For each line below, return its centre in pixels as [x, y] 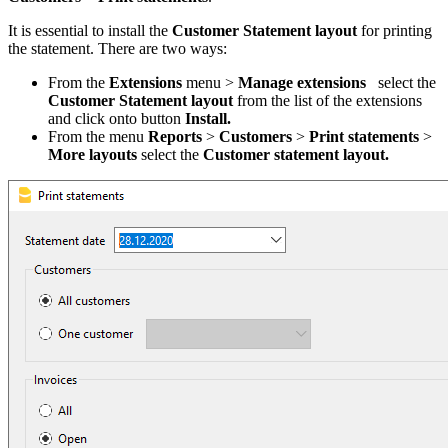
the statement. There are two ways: [117, 48]
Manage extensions [302, 82]
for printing [394, 30]
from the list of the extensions [329, 100]
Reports [175, 136]
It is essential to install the [90, 30]
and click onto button [114, 118]
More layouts [92, 154]
